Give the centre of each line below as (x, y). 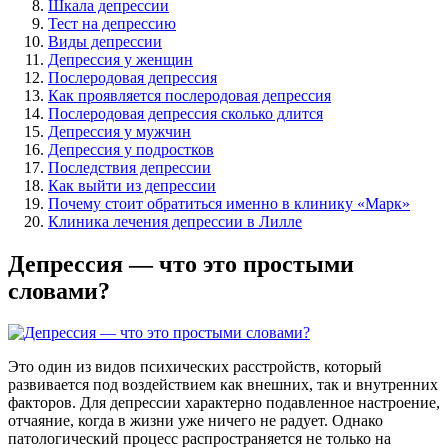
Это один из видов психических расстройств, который (195, 367)
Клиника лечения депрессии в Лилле (175, 221)
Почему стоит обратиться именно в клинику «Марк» (229, 203)
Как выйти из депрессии (132, 185)
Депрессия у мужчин (119, 131)
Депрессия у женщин (120, 59)
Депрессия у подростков (131, 149)
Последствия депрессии (129, 167)
